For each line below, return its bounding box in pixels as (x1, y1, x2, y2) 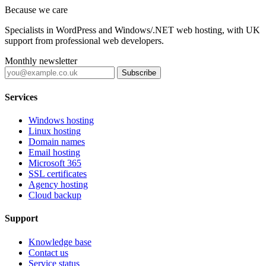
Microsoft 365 (28, 157, 81, 168)
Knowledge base (28, 236, 91, 247)
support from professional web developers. (5, 36, 164, 46)
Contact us (28, 247, 68, 258)
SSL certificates (28, 168, 87, 179)
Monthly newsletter (5, 56, 77, 66)
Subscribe (122, 68, 156, 78)
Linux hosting (28, 125, 81, 136)
